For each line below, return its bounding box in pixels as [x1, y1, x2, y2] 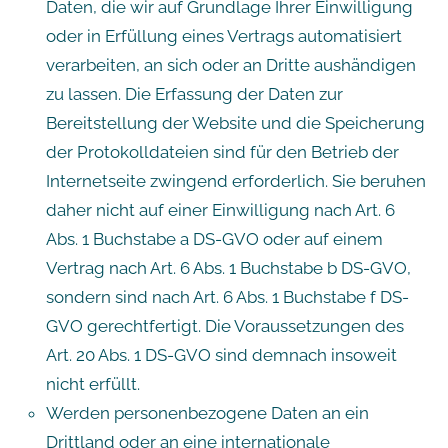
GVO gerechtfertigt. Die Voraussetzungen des [45, 315, 404, 336]
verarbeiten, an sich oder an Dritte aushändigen [45, 54, 416, 75]
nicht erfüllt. [45, 373, 140, 394]
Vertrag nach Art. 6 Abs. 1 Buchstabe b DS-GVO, [45, 257, 411, 278]
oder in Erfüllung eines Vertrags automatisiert [45, 25, 402, 46]
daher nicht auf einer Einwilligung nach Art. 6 [45, 199, 395, 220]
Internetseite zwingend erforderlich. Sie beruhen [45, 170, 426, 191]
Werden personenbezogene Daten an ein [45, 402, 369, 423]
